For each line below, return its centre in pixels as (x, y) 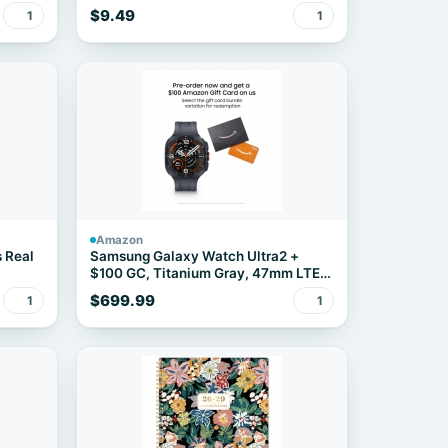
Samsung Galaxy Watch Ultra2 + (194, 256)
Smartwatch (129, 290)
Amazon (119, 240)
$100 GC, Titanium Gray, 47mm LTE (204, 273)
